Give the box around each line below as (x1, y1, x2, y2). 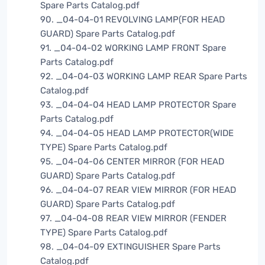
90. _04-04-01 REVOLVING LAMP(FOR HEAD (40, 14, 225, 25)
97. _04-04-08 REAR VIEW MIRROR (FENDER (40, 213, 227, 224)
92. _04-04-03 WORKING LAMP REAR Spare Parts (40, 71, 247, 82)
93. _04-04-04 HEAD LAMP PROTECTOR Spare (40, 99, 236, 111)
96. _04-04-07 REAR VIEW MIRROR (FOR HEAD (40, 185, 236, 196)
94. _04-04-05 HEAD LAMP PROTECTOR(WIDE (40, 128, 234, 139)
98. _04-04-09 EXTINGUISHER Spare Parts (40, 241, 221, 253)
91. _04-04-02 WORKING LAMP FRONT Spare (40, 43, 226, 54)
